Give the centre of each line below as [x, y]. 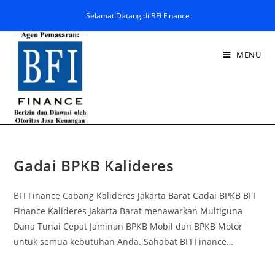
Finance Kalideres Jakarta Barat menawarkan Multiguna [128, 211]
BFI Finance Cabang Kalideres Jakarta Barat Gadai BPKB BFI [135, 196]
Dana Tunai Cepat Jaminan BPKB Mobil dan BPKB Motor [128, 226]
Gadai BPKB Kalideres [94, 165]
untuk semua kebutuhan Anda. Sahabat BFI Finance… [124, 242]
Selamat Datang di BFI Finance [137, 16]
